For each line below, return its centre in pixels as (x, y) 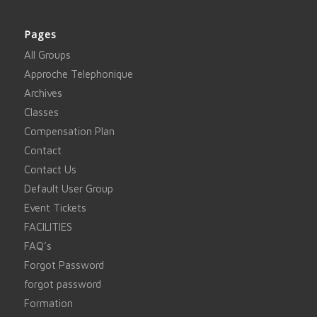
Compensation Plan (69, 132)
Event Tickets (55, 208)
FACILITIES (48, 227)
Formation (48, 304)
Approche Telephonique (78, 74)
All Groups (47, 55)
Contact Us (50, 170)
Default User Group (68, 189)
